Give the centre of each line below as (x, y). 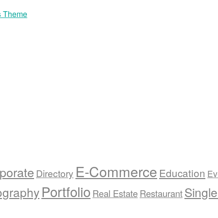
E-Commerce (116, 171)
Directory (55, 173)
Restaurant (161, 193)
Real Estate (115, 193)
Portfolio (66, 191)
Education (182, 173)
